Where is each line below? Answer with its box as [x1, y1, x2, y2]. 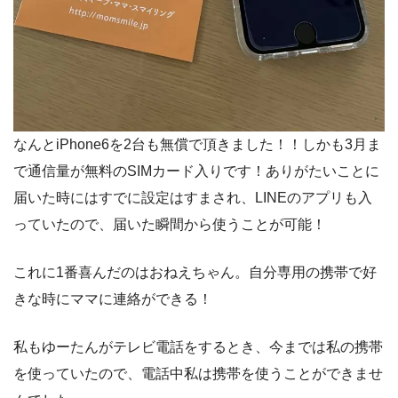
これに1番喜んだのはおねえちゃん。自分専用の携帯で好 [13, 265, 377, 281]
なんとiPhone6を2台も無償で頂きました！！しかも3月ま [13, 137, 381, 153]
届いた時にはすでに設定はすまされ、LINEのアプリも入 [13, 190, 372, 206]
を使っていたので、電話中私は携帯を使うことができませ [13, 366, 383, 382]
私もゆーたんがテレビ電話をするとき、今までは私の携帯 [13, 339, 383, 355]
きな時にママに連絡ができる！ [13, 291, 212, 307]
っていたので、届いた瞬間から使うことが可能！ [13, 217, 326, 233]
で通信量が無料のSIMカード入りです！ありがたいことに [13, 163, 379, 179]
